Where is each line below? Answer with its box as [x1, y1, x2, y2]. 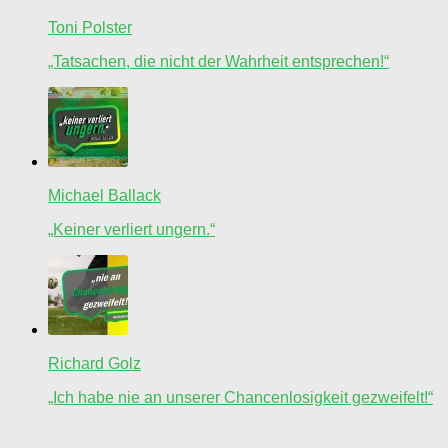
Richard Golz [48, 355, 141, 373]
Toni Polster [48, 19, 132, 37]
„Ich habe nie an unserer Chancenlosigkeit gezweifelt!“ [48, 389, 433, 407]
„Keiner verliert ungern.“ [48, 221, 215, 239]
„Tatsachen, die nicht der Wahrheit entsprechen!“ [48, 53, 389, 71]
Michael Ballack [48, 187, 161, 205]
